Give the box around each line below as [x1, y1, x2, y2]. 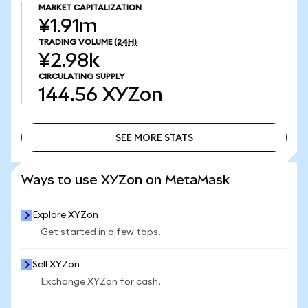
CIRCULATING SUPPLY [38, 72, 124, 80]
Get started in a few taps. [41, 228, 161, 237]
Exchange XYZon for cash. [41, 277, 161, 287]
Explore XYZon [32, 210, 98, 220]
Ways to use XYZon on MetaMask [21, 173, 230, 187]
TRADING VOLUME [38, 38, 112, 46]
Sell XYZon [32, 260, 80, 269]
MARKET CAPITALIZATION [38, 3, 142, 12]
